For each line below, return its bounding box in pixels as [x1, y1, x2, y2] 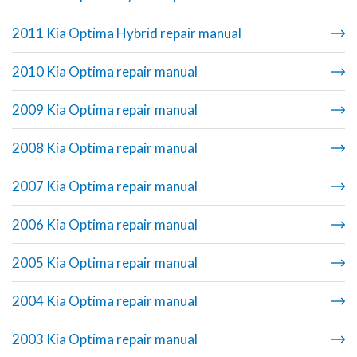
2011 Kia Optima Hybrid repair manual [12, 25, 241, 42]
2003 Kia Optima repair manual [12, 331, 198, 348]
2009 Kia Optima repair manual [12, 101, 198, 119]
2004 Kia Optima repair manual [12, 292, 198, 310]
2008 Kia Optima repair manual [12, 139, 198, 157]
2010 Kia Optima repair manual [12, 63, 198, 80]
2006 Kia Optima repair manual [155, 216, 198, 233]
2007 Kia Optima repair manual [12, 178, 198, 195]
